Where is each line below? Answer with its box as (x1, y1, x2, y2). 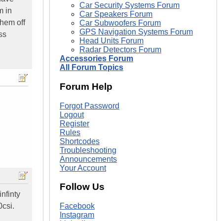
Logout (60, 110, 84, 119)
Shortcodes (60, 137, 100, 146)
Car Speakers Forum (79, 10, 152, 19)
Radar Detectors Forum (79, 45, 161, 54)
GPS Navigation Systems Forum (79, 28, 193, 37)
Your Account (60, 163, 106, 172)
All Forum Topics (60, 63, 123, 72)
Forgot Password (60, 101, 119, 110)
